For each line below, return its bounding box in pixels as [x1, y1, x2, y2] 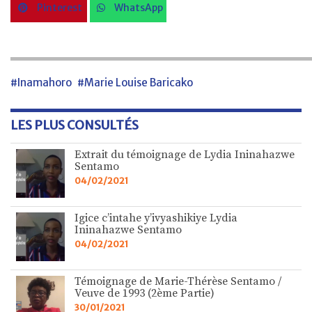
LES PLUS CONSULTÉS [10, 117, 139, 134]
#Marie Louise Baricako [77, 76, 193, 90]
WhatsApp [111, 1, 163, 15]
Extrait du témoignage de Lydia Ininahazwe [75, 148, 295, 162]
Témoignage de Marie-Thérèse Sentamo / [75, 274, 281, 289]
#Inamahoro [10, 76, 72, 90]
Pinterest [35, 1, 82, 15]
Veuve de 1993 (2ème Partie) [75, 286, 214, 301]
